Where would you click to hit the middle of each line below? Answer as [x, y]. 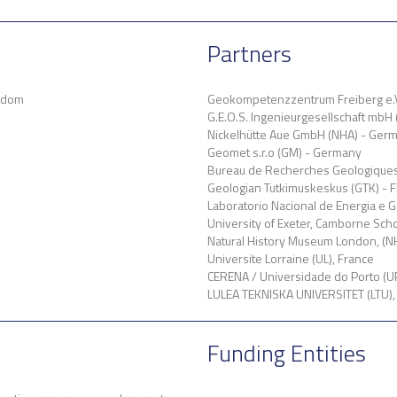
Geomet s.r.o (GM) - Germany [284, 152]
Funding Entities [287, 353]
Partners [249, 54]
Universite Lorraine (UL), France [291, 258]
